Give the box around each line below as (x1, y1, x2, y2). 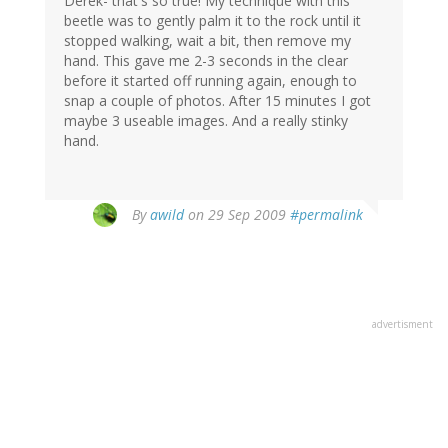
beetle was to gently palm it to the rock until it (64, 11, 361, 31)
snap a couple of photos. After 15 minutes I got (64, 91, 371, 111)
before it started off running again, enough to (64, 71, 357, 91)
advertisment (372, 317, 433, 332)
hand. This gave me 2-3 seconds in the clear (64, 51, 348, 71)
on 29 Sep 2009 (184, 205, 290, 225)
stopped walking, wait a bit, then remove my (64, 31, 351, 51)
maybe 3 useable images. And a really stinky (64, 111, 348, 131)
